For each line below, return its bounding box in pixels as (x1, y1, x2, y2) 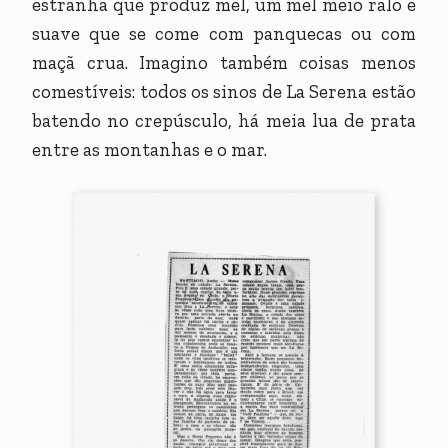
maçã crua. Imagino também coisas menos (32, 51, 416, 75)
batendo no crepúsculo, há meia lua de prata (32, 109, 416, 133)
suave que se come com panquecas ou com (32, 22, 416, 46)
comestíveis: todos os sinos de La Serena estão (32, 80, 416, 104)
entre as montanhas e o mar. (32, 138, 272, 162)
